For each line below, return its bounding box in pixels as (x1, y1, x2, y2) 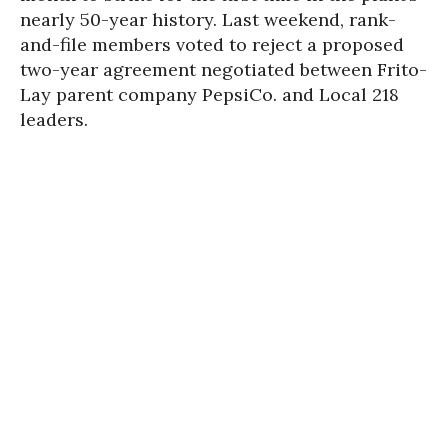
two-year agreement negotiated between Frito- (20, 58, 427, 81)
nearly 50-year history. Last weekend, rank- (20, 8, 396, 31)
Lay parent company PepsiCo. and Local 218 (20, 83, 399, 106)
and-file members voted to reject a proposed (20, 33, 404, 56)
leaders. (20, 108, 88, 131)
